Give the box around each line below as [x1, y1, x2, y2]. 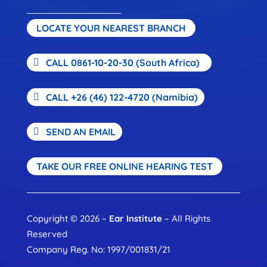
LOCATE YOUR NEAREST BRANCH [36, 22, 186, 34]
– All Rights [162, 213, 210, 224]
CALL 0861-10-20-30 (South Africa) [45, 57, 200, 69]
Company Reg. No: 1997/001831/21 [26, 244, 170, 255]
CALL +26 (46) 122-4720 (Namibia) [45, 91, 198, 103]
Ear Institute [108, 213, 162, 224]
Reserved [26, 228, 67, 240]
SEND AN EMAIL [45, 126, 116, 138]
